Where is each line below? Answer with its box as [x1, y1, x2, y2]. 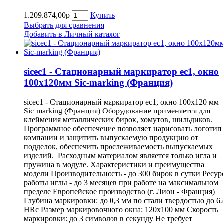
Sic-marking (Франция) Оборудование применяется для [24, 106, 210, 115]
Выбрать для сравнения [24, 21, 104, 30]
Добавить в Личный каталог [24, 30, 120, 39]
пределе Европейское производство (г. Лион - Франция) [24, 187, 215, 196]
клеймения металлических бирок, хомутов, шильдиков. [24, 115, 212, 124]
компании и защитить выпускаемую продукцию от [24, 133, 198, 142]
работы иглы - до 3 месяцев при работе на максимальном [24, 178, 218, 187]
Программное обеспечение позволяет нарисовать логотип [24, 124, 222, 133]
